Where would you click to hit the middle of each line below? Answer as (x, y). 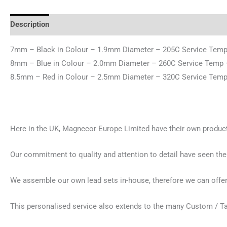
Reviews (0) (164, 25)
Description (30, 25)
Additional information (96, 25)
